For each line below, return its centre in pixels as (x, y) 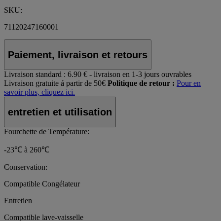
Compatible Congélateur (42, 184)
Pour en (189, 83)
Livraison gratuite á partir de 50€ (55, 83)
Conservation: (26, 167)
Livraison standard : (35, 74)
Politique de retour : (141, 83)
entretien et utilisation (60, 112)
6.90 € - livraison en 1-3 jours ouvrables (129, 74)
